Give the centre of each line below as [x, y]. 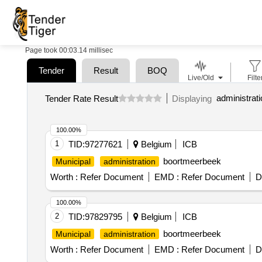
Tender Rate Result [81, 96]
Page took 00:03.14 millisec [69, 48]
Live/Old [201, 75]
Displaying [194, 96]
